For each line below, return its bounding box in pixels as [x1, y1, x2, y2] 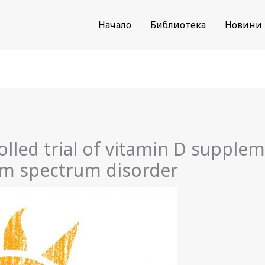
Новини [225, 18, 262, 31]
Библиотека [150, 18, 206, 31]
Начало [98, 18, 131, 31]
